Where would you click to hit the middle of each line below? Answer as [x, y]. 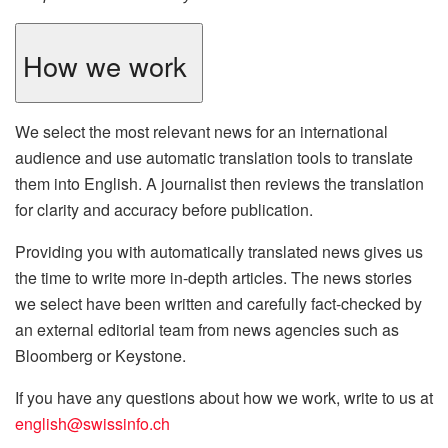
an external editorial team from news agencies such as [207, 330]
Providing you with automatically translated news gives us [219, 252]
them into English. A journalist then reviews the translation [219, 184]
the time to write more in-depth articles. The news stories [213, 278]
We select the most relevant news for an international [201, 132]
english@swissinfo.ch [92, 424]
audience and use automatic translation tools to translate [214, 158]
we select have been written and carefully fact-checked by [218, 304]
